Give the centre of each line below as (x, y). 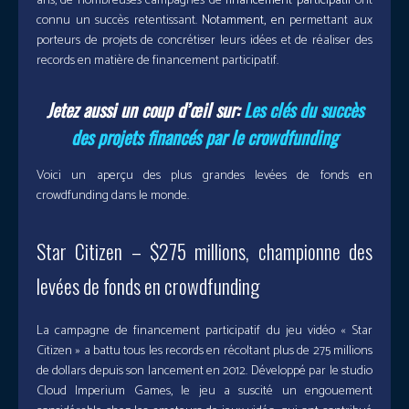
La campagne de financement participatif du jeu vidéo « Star (204, 331)
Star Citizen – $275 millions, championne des (204, 252)
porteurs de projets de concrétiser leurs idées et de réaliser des (204, 41)
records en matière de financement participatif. (157, 61)
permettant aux (331, 21)
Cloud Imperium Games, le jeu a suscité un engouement (204, 392)
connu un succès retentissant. (120, 21)
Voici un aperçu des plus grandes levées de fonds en (204, 176)
